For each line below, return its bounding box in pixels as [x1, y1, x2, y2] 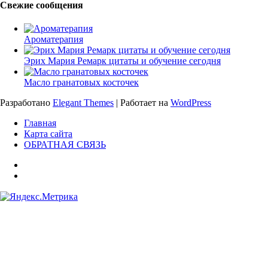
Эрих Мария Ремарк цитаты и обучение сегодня [24, 56, 221, 66]
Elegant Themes [53, 98, 114, 108]
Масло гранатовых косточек [24, 77, 139, 88]
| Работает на [114, 98, 170, 108]
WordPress [170, 98, 211, 108]
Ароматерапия [24, 34, 83, 45]
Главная [24, 118, 56, 129]
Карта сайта [24, 129, 72, 139]
